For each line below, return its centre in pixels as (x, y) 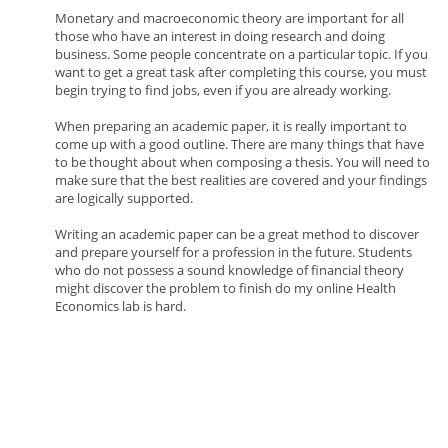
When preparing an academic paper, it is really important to (231, 126)
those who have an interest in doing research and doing (220, 36)
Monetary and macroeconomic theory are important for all (229, 18)
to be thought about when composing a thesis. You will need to (242, 162)
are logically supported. (124, 198)
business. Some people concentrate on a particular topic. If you (241, 54)
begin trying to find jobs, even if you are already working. (223, 90)
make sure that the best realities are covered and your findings (241, 180)
